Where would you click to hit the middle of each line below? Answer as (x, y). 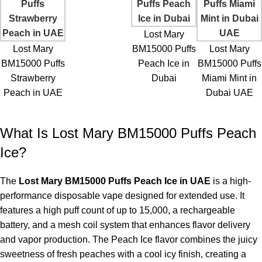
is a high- (231, 181)
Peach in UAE (33, 92)
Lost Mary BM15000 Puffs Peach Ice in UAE (115, 181)
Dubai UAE (229, 92)
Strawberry (33, 78)
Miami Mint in (229, 78)
